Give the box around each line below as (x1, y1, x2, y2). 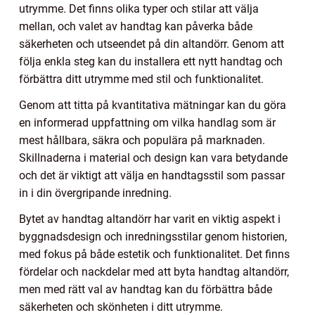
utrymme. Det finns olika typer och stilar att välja (19, 1, 259, 15)
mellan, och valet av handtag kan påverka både (19, 19, 252, 33)
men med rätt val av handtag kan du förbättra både (19, 282, 272, 296)
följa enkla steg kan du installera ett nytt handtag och (19, 54, 283, 68)
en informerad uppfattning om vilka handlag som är (19, 115, 276, 129)
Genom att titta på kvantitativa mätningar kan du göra (19, 98, 286, 112)
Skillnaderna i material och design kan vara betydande (19, 150, 288, 165)
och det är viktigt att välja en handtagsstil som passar (19, 168, 285, 182)
